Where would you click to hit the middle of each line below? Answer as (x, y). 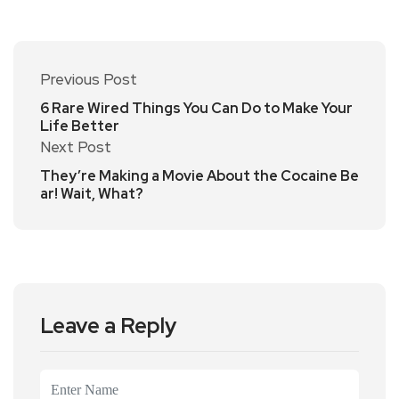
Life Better (80, 126)
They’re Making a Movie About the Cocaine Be (199, 176)
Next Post (76, 147)
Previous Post (89, 80)
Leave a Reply (108, 326)
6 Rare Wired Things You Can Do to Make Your (196, 109)
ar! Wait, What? (92, 194)
